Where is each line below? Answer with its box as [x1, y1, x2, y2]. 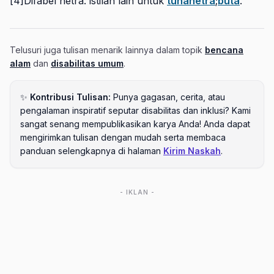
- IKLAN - [119, 188, 155, 196]
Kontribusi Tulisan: [30, 91, 111, 102]
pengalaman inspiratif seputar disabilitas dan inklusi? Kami [20, 105, 251, 116]
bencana [205, 44, 243, 55]
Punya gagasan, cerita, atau [113, 91, 225, 102]
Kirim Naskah [163, 145, 221, 156]
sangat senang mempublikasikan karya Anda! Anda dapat [20, 118, 250, 129]
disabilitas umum [51, 57, 124, 68]
